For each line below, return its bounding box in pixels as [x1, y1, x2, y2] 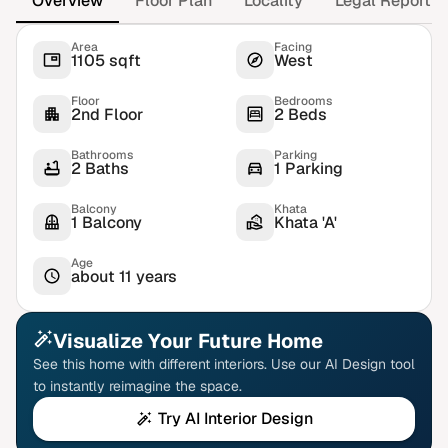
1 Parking [274, 158, 343, 179]
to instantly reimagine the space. [33, 377, 242, 395]
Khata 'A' [274, 212, 337, 233]
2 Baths [71, 158, 129, 179]
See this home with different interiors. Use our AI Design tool [33, 355, 415, 373]
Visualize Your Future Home [53, 328, 323, 354]
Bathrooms [71, 147, 133, 163]
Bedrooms [274, 93, 332, 109]
